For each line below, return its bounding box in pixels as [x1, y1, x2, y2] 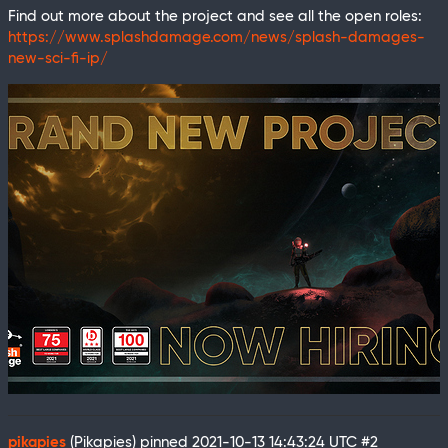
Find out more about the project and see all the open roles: [8, 9, 422, 25]
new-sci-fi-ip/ [8, 51, 108, 67]
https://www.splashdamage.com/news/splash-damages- [8, 30, 425, 46]
